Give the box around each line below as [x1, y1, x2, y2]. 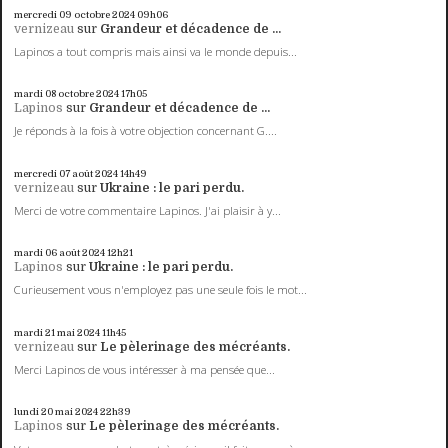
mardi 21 [14, 326, 56, 338]
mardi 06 [14, 247, 58, 259]
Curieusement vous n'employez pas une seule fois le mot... [14, 282, 308, 298]
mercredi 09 [14, 8, 73, 20]
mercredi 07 [14, 167, 71, 179]
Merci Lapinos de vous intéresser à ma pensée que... [14, 361, 276, 377]
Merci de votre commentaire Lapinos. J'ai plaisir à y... [14, 202, 282, 218]
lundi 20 [14, 406, 54, 418]
